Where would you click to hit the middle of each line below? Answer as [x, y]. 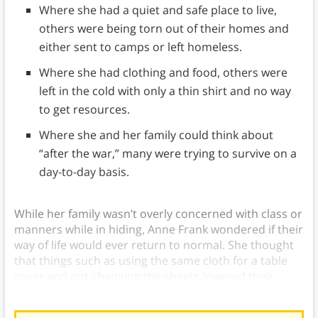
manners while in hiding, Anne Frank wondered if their [158, 229]
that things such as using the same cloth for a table [150, 260]
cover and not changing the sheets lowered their [144, 276]
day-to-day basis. [84, 171]
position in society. [65, 291]
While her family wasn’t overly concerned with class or [158, 213]
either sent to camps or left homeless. [140, 46]
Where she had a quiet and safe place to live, [158, 10]
